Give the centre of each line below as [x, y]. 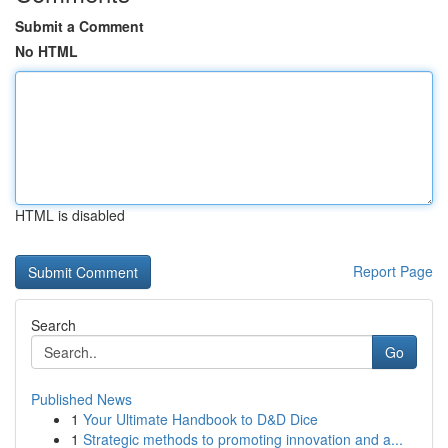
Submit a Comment [79, 26]
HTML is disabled [70, 215]
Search [53, 325]
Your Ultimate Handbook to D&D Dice [200, 419]
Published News [81, 399]
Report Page [393, 271]
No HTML [46, 51]
